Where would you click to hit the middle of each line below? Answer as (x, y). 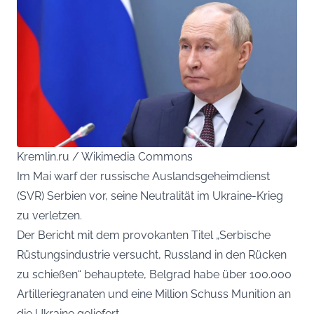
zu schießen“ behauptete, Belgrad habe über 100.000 (154, 274)
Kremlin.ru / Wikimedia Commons (105, 156)
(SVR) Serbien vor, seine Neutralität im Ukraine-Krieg (150, 196)
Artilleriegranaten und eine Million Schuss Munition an (154, 294)
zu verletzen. (49, 215)
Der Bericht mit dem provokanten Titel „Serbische (144, 235)
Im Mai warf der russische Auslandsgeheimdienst (143, 176)
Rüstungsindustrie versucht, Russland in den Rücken (152, 254)
